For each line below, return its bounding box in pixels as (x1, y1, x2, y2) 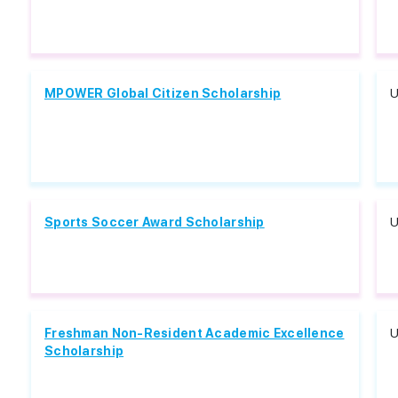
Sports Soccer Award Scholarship (44, 215, 265, 229)
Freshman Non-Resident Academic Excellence (44, 326, 345, 340)
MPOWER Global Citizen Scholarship (44, 86, 282, 100)
